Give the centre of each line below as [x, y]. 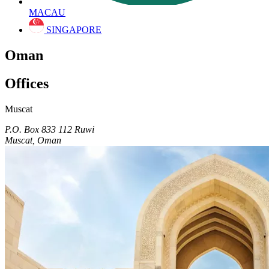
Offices [27, 83]
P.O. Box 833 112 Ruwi [50, 129]
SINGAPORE [73, 29]
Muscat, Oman [33, 140]
